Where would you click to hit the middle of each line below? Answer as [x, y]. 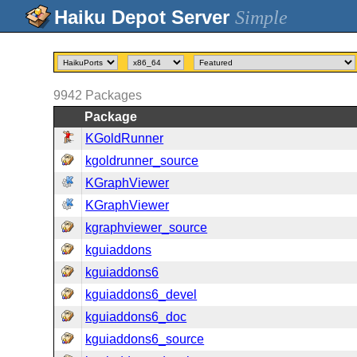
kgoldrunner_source [142, 161]
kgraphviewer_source [147, 228]
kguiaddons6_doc [136, 317]
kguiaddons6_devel [141, 294]
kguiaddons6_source [145, 339]
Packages [114, 95]
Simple [261, 18]
